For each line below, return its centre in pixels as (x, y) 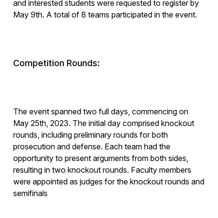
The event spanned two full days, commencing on (100, 112)
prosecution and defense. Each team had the (91, 147)
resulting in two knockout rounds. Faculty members (102, 170)
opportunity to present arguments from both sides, (100, 158)
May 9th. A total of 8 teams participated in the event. (105, 15)
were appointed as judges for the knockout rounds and (109, 182)
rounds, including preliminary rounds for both (90, 135)
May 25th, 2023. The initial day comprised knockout (103, 123)
